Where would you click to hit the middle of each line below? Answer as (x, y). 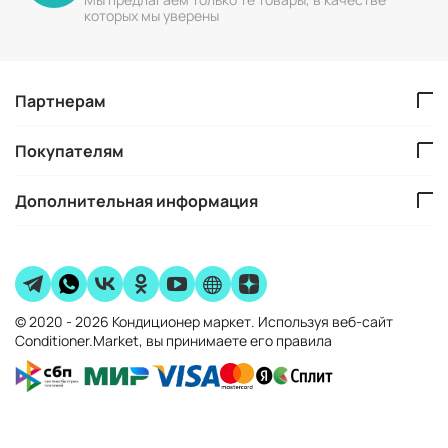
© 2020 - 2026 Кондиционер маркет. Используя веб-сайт (204, 321)
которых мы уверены (151, 15)
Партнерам (60, 100)
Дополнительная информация (136, 200)
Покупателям (69, 150)
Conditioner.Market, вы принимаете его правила (173, 340)
